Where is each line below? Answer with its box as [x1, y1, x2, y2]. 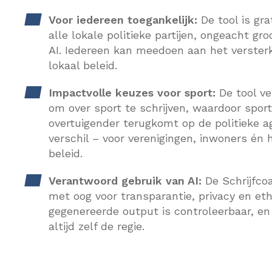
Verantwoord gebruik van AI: [49, 174, 202, 187]
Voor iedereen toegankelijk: [49, 13, 197, 26]
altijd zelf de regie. [49, 220, 144, 233]
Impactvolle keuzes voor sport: [49, 86, 216, 99]
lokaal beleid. [49, 59, 117, 72]
